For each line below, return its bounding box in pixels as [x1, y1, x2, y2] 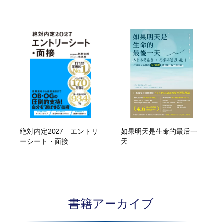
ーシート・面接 [20, 137, 69, 146]
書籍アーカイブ [68, 197, 154, 211]
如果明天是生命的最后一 [121, 127, 198, 136]
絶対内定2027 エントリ [20, 127, 99, 136]
